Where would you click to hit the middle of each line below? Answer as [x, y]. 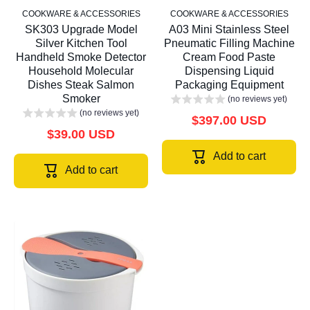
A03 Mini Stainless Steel [229, 30]
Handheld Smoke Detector [81, 57]
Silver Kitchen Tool [81, 44]
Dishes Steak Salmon [81, 85]
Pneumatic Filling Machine [229, 44]
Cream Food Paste [229, 57]
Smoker [81, 99]
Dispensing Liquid [229, 71]
